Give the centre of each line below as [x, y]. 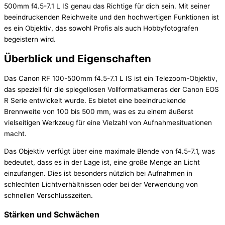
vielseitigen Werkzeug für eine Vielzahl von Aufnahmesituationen [108, 122]
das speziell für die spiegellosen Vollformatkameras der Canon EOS [111, 89]
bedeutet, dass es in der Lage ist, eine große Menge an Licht [102, 162]
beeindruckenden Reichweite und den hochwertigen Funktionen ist [111, 17]
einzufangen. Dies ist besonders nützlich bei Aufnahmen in [98, 174]
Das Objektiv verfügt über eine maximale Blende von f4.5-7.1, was [109, 151]
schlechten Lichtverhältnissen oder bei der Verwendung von [101, 185]
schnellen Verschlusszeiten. [48, 196]
